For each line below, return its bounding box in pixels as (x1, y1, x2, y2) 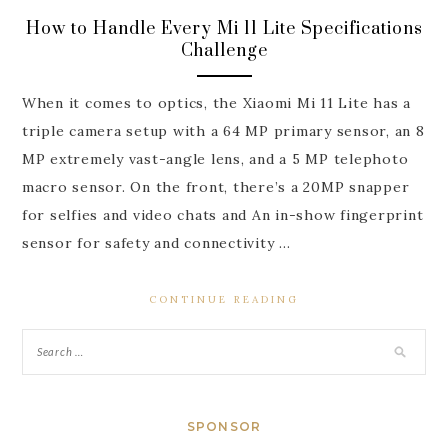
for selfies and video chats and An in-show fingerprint (21, 206, 424, 225)
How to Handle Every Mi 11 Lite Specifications (25, 17, 423, 40)
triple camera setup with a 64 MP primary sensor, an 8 (21, 122, 425, 141)
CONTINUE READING (149, 293, 299, 307)
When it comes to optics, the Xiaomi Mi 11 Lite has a (21, 94, 411, 113)
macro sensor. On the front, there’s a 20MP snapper (21, 178, 410, 197)
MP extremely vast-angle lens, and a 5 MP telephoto (21, 150, 409, 169)
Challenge (180, 39, 268, 62)
